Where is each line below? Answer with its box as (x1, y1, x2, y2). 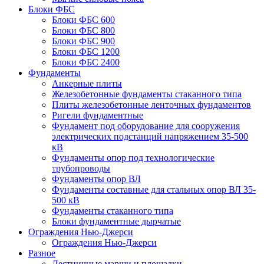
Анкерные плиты (52, 78, 122, 88)
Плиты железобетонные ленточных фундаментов (52, 100, 251, 110)
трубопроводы (52, 163, 110, 173)
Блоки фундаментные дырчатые (52, 216, 181, 226)
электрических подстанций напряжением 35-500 (52, 131, 248, 141)
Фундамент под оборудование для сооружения (52, 121, 240, 131)
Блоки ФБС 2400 (52, 57, 120, 67)
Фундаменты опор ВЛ (52, 174, 141, 184)
